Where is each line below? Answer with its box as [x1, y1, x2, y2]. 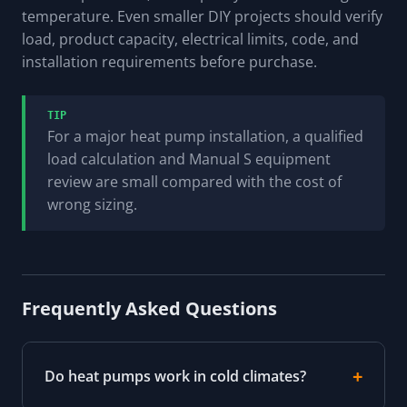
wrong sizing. [47, 194, 137, 214]
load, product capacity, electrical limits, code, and [22, 28, 359, 49]
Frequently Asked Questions [22, 295, 277, 321]
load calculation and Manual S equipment [47, 148, 331, 169]
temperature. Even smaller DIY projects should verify [22, 5, 382, 26]
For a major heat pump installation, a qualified [47, 125, 363, 146]
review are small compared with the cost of [47, 171, 342, 192]
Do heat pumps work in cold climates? [45, 366, 306, 387]
